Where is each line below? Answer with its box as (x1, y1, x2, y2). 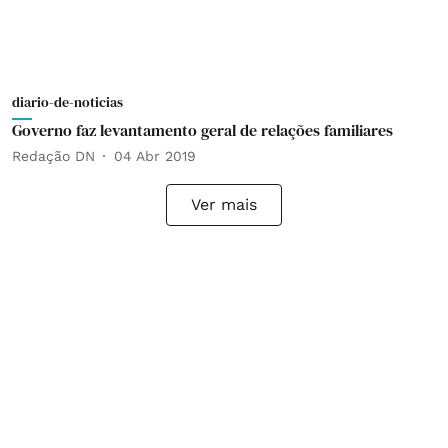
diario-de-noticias (12, 92, 123, 112)
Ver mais (191, 195, 257, 214)
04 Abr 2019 (114, 147, 196, 164)
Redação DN (12, 147, 95, 164)
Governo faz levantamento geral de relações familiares (12, 119, 393, 141)
